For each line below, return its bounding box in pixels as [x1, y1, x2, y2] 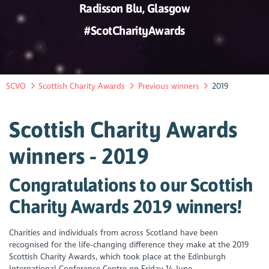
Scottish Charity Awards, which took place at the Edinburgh [9, 251, 226, 262]
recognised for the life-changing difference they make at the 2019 [9, 239, 249, 250]
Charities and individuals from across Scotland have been [9, 227, 219, 238]
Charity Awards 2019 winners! [9, 196, 242, 217]
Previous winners [138, 81, 199, 92]
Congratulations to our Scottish [9, 174, 253, 196]
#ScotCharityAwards [84, 23, 185, 38]
